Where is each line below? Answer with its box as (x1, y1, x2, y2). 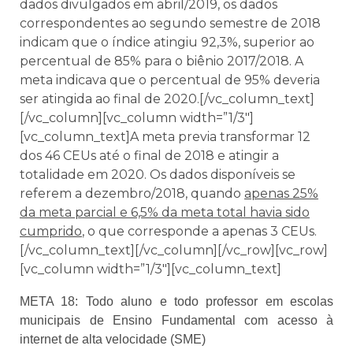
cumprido (20, 224, 82, 240)
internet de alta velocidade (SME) (20, 332, 206, 346)
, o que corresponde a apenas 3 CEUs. (82, 224, 317, 240)
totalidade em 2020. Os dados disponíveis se (20, 167, 295, 183)
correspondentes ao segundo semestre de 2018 (20, 16, 321, 32)
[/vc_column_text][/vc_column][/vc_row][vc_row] (20, 243, 328, 258)
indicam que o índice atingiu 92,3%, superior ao (20, 35, 314, 50)
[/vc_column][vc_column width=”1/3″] (20, 110, 254, 126)
